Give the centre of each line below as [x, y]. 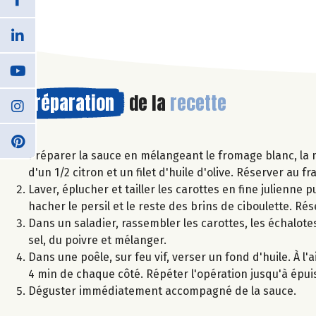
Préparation [69, 103]
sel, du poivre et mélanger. [97, 240]
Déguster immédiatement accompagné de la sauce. [162, 291]
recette [198, 103]
